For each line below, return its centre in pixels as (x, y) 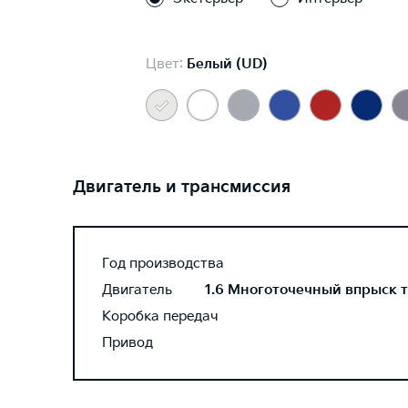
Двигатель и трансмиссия (182, 187)
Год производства (163, 264)
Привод (127, 343)
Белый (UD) (227, 64)
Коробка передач (160, 316)
